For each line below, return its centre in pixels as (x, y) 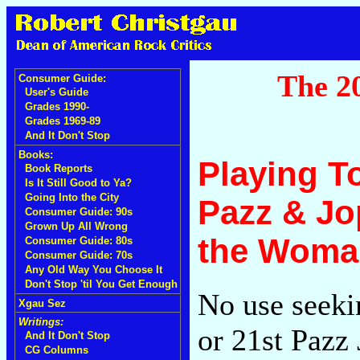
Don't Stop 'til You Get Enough (101, 284)
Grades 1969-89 (63, 121)
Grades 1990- (57, 106)
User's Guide (57, 92)
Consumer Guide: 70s (79, 255)
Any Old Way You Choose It (94, 270)
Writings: (41, 322)
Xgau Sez (42, 303)
